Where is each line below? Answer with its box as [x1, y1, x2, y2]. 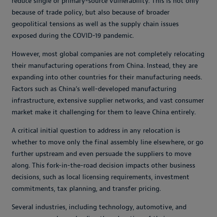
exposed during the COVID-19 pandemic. [12, 31, 134, 40]
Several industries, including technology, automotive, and [12, 203, 186, 212]
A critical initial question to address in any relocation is [12, 126, 180, 135]
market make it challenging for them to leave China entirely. [12, 108, 196, 117]
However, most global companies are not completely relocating [12, 50, 204, 59]
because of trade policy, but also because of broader [12, 8, 170, 17]
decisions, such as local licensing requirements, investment [12, 173, 189, 182]
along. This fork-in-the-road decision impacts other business [12, 161, 195, 170]
